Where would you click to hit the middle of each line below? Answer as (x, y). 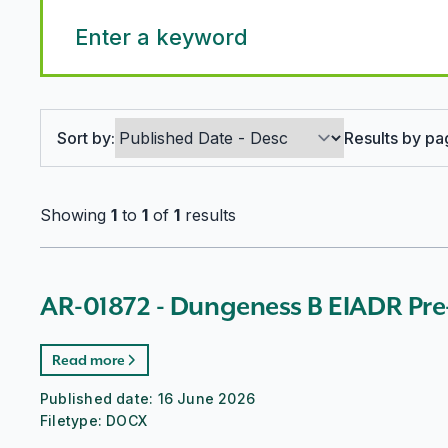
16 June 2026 (206, 398)
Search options (114, 129)
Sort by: (86, 137)
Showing (75, 214)
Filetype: (73, 420)
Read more (88, 359)
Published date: (99, 398)
